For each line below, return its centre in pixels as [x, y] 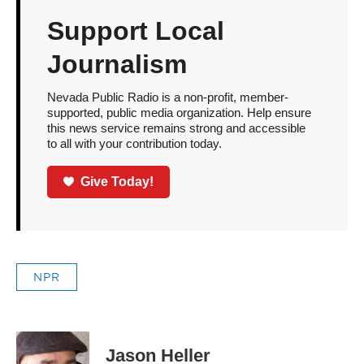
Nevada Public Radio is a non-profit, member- [167, 97]
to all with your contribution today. [134, 143]
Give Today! [117, 181]
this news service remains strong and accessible [176, 128]
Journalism [117, 64]
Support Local [135, 31]
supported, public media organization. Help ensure [179, 113]
